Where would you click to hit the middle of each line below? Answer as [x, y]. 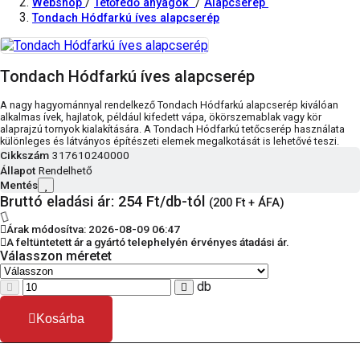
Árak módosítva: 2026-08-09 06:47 [93, 229]
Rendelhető [65, 171]
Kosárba [60, 319]
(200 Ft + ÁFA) [247, 203]
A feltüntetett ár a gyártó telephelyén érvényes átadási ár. [148, 242]
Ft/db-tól [176, 202]
